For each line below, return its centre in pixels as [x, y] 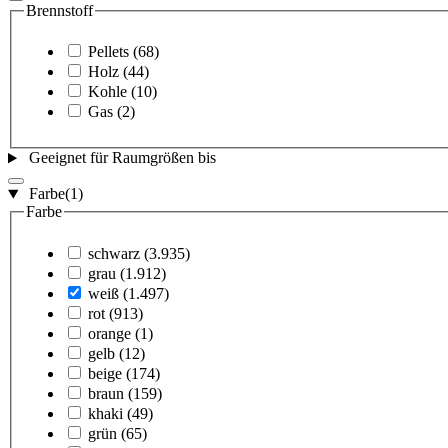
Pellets [108, 52]
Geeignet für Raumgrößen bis [122, 158]
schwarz [114, 254]
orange [109, 334]
